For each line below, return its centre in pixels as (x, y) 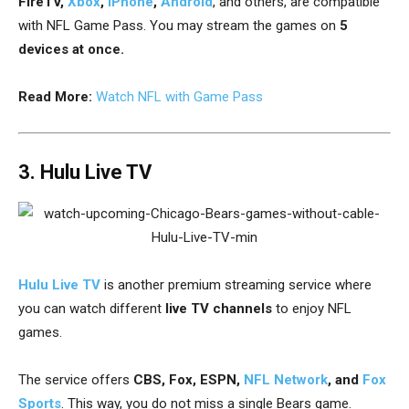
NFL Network (286, 380)
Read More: (55, 97)
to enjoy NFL (312, 309)
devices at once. (71, 50)
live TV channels (219, 309)
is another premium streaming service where (236, 285)
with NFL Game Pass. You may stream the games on (177, 26)
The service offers (76, 380)
